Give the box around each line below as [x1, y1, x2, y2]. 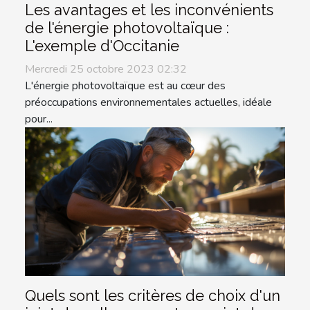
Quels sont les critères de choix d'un [25, 286, 280, 304]
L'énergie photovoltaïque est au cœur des [25, 78, 226, 94]
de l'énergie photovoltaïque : [25, 19, 229, 37]
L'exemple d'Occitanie [25, 37, 179, 55]
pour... [25, 111, 53, 127]
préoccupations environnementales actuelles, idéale [25, 95, 272, 111]
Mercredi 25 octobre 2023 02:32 [25, 62, 187, 77]
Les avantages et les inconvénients [25, 1, 273, 19]
